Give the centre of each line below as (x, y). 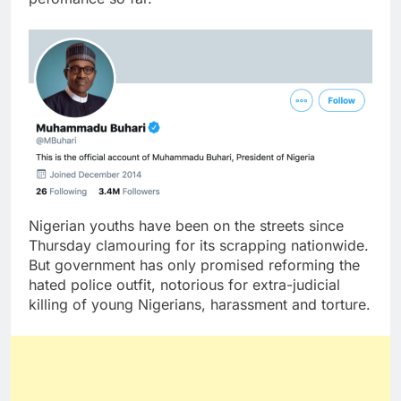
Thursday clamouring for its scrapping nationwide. (199, 246)
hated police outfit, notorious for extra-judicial (184, 285)
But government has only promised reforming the (194, 265)
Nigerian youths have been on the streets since (186, 226)
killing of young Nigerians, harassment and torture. (200, 305)
